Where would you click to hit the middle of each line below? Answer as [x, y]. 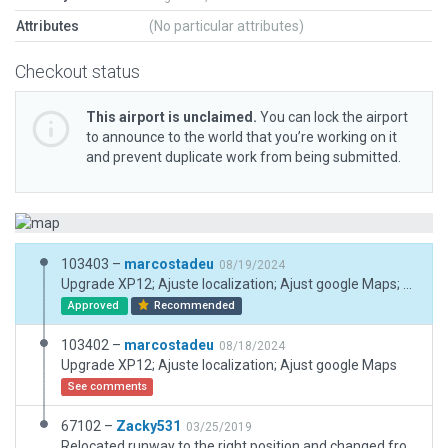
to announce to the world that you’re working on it [241, 137]
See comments [107, 386]
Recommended [193, 305]
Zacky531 [148, 426]
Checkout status [77, 71]
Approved [94, 305]
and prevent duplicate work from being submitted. [243, 157]
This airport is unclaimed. [171, 117]
